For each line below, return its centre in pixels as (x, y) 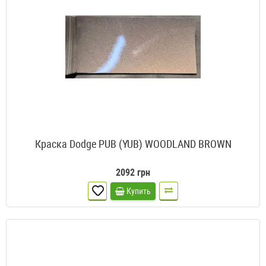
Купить (139, 191)
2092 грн (133, 173)
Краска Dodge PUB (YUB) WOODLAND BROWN (133, 144)
